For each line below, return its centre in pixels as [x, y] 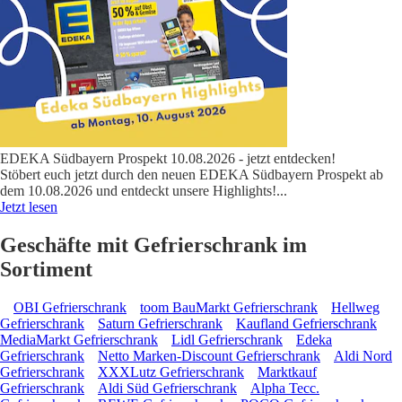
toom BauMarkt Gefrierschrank [229, 307]
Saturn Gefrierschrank [160, 323]
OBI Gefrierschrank [70, 307]
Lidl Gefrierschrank [227, 339]
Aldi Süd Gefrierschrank [167, 388]
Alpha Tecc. [285, 388]
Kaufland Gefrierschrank [306, 323]
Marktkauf [287, 371]
